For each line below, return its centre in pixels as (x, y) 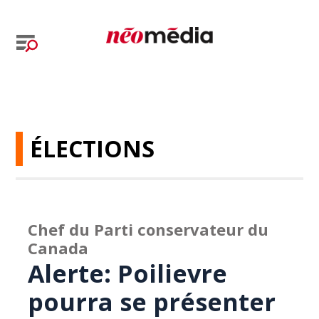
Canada (58, 248)
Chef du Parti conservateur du (148, 229)
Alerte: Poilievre (128, 273)
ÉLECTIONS (93, 148)
